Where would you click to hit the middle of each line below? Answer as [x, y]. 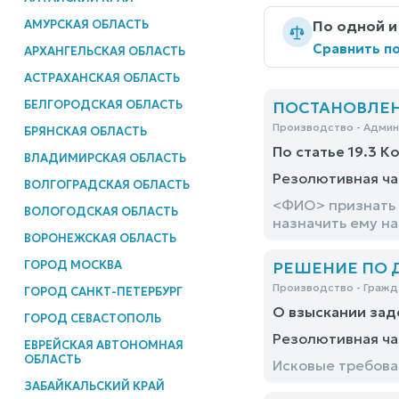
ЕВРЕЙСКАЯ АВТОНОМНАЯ [103, 345]
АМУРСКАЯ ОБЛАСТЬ [86, 24]
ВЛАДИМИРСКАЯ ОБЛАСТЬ [105, 158]
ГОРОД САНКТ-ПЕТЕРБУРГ [103, 291]
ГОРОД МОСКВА [73, 265]
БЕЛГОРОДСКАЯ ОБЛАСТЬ [103, 104]
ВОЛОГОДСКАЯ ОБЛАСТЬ [101, 211]
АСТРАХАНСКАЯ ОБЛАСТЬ [102, 77]
